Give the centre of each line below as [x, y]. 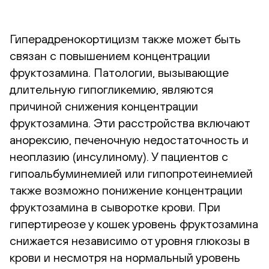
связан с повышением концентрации [110, 56]
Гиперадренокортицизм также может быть [125, 39]
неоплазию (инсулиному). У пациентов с [119, 156]
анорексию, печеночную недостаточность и [129, 140]
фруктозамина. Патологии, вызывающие [119, 72]
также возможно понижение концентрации [126, 190]
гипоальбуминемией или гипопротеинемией [131, 173]
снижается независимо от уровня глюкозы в [130, 240]
